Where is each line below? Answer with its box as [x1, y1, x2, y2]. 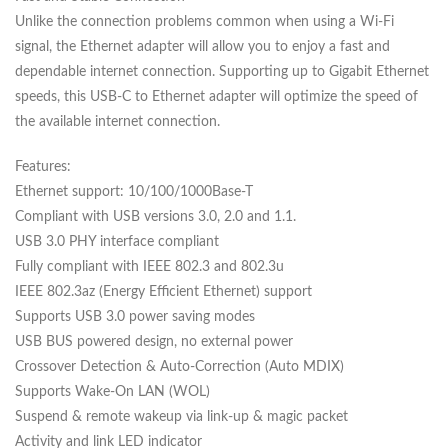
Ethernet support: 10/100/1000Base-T [15, 185, 253, 199]
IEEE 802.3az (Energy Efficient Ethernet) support [15, 285, 312, 299]
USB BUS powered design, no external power [15, 335, 293, 349]
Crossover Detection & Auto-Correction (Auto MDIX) [15, 360, 344, 374]
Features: [15, 160, 71, 174]
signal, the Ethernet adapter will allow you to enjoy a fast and [15, 40, 390, 54]
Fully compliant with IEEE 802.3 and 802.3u [15, 260, 284, 274]
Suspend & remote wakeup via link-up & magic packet [15, 410, 348, 424]
